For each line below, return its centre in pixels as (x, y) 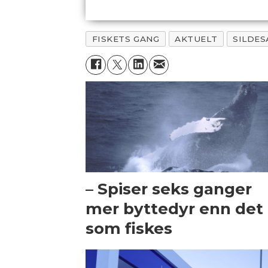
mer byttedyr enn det (175, 208)
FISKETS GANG (126, 39)
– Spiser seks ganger (169, 189)
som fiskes (129, 228)
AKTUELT (196, 39)
